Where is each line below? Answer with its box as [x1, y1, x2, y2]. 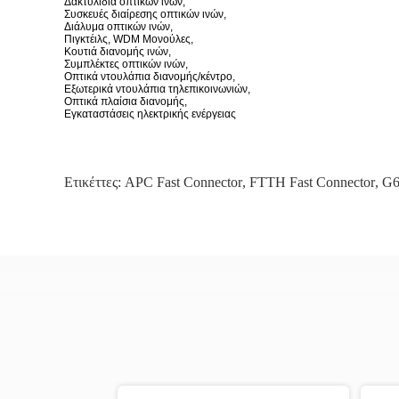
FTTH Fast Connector [249, 175, 375, 190]
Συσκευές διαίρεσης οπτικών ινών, [64, 8, 226, 20]
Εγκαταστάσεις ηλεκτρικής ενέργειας [64, 108, 236, 120]
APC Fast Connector [125, 175, 242, 190]
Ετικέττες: [64, 175, 125, 190]
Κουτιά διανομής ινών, [64, 45, 171, 58]
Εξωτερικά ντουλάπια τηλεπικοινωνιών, [64, 83, 250, 95]
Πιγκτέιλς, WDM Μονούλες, [64, 33, 193, 45]
